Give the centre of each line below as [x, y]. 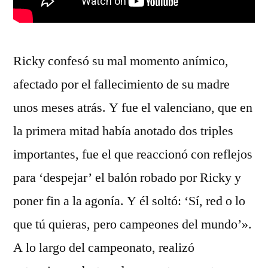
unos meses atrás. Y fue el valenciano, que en [133, 108]
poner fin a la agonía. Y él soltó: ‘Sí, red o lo [129, 201]
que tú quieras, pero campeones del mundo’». [133, 224]
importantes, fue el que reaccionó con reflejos [133, 154]
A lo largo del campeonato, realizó [104, 248]
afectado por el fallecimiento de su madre [121, 84]
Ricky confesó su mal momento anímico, [121, 61]
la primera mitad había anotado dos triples [123, 131]
